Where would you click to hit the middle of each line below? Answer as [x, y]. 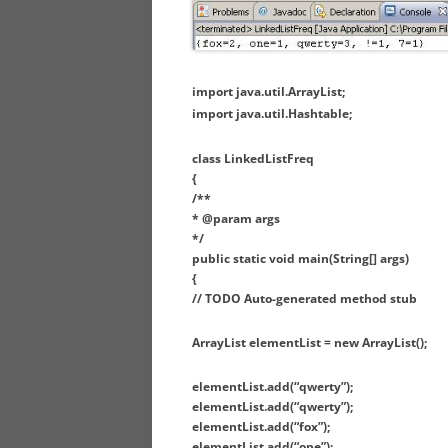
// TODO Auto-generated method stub [304, 299]
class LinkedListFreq [253, 159]
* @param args [236, 219]
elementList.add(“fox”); [261, 427]
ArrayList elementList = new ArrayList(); [309, 343]
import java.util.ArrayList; [268, 92]
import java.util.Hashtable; [272, 114]
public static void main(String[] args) [300, 259]
